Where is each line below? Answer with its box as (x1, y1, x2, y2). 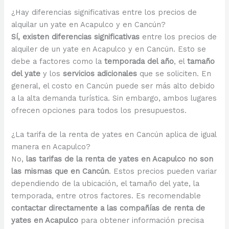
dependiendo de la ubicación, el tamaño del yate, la (11, 179, 200, 189)
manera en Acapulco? (11, 142, 91, 152)
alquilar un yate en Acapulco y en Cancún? (11, 20, 166, 30)
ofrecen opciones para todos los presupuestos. (11, 106, 187, 116)
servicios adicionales (63, 69, 138, 79)
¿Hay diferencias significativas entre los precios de (11, 8, 197, 17)
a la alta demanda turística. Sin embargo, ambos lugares (11, 94, 217, 103)
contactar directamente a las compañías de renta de (11, 203, 205, 213)
